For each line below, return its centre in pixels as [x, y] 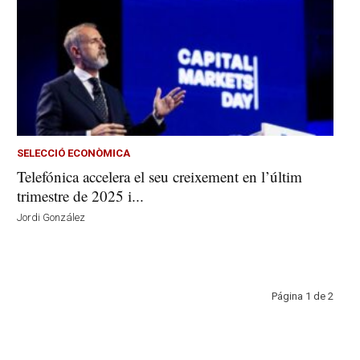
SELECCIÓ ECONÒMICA [74, 153]
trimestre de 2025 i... [81, 195]
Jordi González [51, 217]
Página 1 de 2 [303, 296]
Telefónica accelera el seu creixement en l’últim [160, 176]
